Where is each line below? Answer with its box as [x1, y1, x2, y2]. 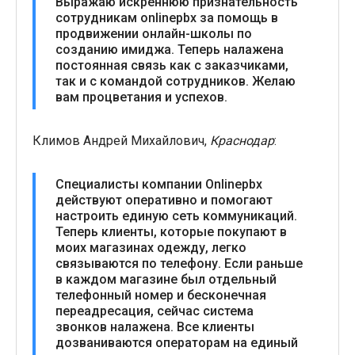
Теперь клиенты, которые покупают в [55, 224, 287, 239]
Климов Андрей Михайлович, [32, 133, 210, 148]
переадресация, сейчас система [55, 303, 254, 319]
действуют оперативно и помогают [55, 193, 273, 208]
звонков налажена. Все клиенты [55, 319, 254, 334]
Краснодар [210, 133, 274, 148]
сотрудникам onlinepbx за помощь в [55, 10, 278, 25]
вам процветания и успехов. [55, 90, 227, 105]
